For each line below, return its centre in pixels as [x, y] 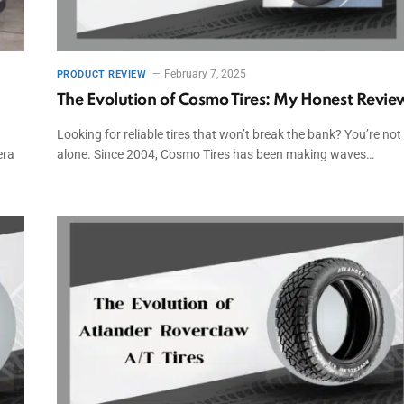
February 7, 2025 [206, 74]
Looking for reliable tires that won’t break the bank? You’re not [229, 135]
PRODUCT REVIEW [101, 75]
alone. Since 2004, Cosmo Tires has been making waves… [215, 155]
